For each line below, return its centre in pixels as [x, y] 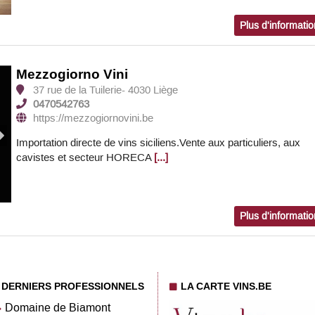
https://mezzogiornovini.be [94, 118]
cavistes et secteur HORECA [84, 158]
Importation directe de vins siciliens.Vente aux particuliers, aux [159, 143]
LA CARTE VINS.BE [226, 286]
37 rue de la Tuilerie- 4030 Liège [104, 90]
